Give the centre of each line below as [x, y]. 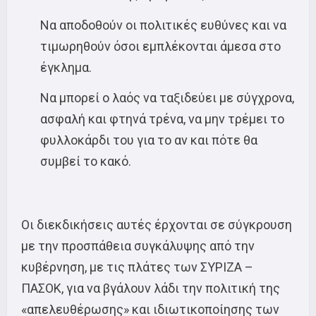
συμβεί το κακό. [86, 161]
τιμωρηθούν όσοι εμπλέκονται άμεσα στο [160, 46]
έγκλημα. [66, 67]
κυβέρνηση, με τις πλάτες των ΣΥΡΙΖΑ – [137, 267]
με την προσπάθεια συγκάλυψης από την [138, 246]
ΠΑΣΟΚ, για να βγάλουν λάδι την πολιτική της [151, 288]
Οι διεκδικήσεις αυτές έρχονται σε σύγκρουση [157, 225]
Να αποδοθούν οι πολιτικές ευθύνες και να [163, 25]
